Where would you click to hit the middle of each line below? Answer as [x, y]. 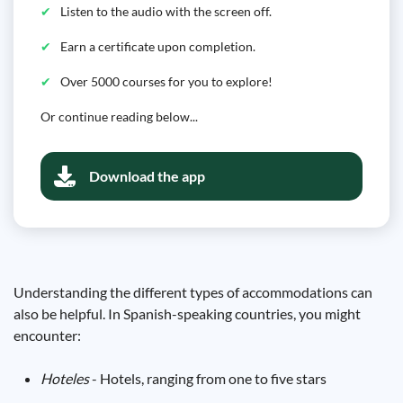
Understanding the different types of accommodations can [193, 292]
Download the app [147, 176]
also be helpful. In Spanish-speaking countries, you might [187, 313]
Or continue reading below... [119, 116]
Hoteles [65, 378]
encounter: [47, 335]
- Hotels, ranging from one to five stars [208, 378]
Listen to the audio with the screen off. [166, 11]
